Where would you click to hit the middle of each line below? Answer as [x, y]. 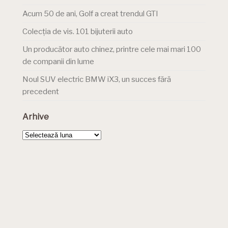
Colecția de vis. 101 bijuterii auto [78, 32]
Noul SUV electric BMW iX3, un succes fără [97, 80]
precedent [41, 92]
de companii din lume [58, 62]
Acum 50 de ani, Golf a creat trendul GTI [90, 14]
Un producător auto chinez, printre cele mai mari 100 [112, 50]
